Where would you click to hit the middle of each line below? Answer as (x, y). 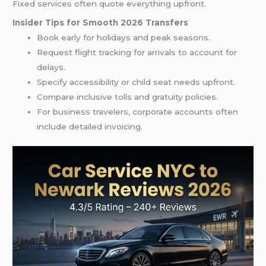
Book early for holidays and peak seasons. (124, 37)
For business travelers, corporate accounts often (138, 111)
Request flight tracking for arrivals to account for (137, 52)
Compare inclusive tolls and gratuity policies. (128, 96)
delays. (51, 67)
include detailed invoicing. (90, 126)
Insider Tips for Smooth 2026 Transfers (101, 22)
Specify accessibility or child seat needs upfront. (136, 82)
